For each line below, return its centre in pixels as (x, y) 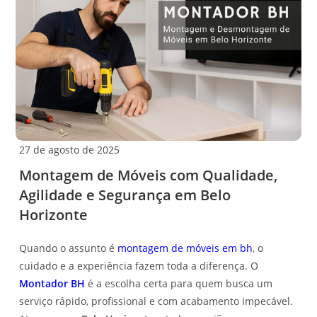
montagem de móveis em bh (185, 248)
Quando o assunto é (69, 248)
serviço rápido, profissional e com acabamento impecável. (156, 301)
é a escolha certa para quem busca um (179, 283)
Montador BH (52, 283)
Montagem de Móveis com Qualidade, (149, 175)
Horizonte (54, 214)
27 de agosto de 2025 (70, 149)
